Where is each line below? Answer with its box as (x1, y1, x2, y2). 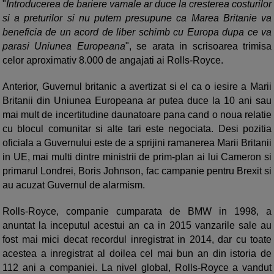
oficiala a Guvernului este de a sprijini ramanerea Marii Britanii (2, 138, 272, 149)
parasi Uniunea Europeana (2, 41, 125, 52)
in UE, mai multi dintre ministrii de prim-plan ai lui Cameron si (2, 152, 272, 163)
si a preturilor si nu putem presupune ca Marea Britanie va (2, 13, 272, 24)
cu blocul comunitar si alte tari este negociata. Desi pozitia (2, 124, 272, 135)
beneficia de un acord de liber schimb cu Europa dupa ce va (2, 27, 272, 38)
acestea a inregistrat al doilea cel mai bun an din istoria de (2, 248, 272, 259)
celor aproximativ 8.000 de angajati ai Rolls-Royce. (2, 55, 223, 66)
